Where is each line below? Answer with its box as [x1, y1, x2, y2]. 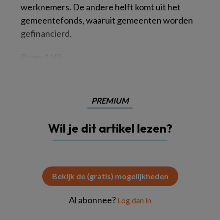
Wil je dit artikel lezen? [48, 121, 172, 136]
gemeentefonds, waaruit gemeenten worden [21, 15, 193, 26]
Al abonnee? [69, 194, 117, 205]
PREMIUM [91, 96, 129, 105]
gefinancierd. [21, 28, 72, 39]
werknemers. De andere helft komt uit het [21, 1, 181, 12]
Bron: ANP [21, 52, 62, 62]
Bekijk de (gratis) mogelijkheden [52, 171, 168, 181]
